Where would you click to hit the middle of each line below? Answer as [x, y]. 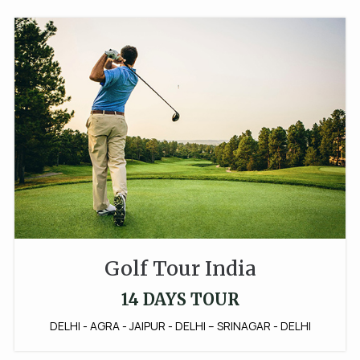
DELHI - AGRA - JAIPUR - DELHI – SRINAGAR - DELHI [180, 325]
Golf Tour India [180, 268]
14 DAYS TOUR [180, 299]
